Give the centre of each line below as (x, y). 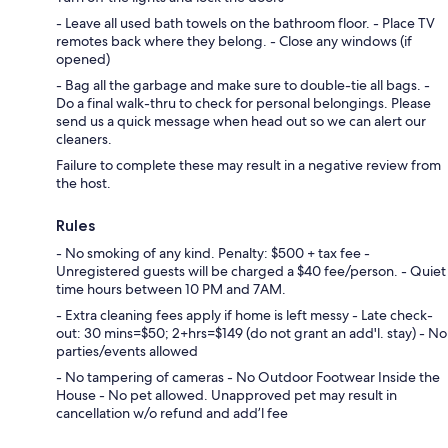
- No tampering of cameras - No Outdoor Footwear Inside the (248, 376)
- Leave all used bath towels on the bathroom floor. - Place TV (245, 22)
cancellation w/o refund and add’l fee (172, 412)
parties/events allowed (127, 350)
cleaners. (84, 138)
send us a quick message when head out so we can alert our (241, 120)
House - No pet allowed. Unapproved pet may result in (226, 394)
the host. (83, 182)
